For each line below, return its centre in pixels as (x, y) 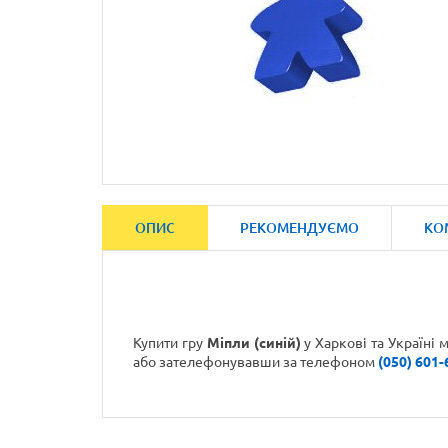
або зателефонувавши (208, 362)
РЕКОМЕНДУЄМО (299, 228)
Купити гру (170, 343)
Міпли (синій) (253, 343)
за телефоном (330, 362)
